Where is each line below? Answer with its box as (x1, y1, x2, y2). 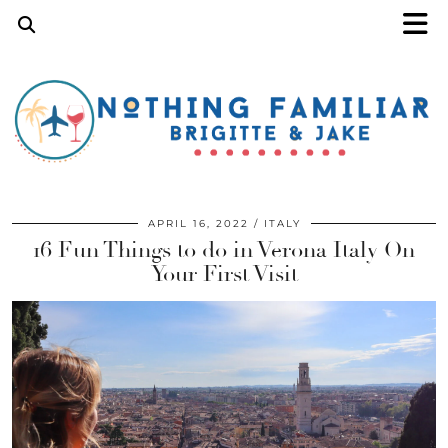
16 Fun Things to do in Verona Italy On (33, 236, 415, 265)
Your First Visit (150, 260, 298, 289)
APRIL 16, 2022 (147, 217, 249, 231)
